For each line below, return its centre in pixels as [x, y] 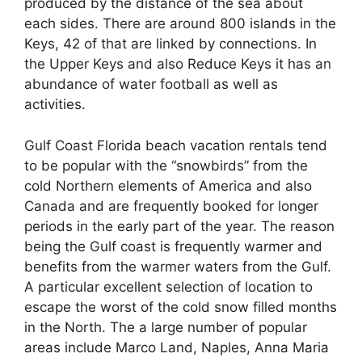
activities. [55, 104]
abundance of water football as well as [151, 84]
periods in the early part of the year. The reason [179, 226]
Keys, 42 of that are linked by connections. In [170, 44]
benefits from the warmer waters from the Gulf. [178, 266]
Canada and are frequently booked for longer [171, 206]
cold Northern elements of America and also [168, 185]
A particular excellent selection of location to [168, 286]
